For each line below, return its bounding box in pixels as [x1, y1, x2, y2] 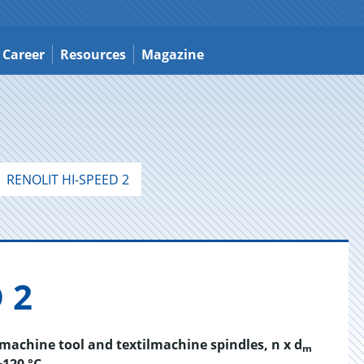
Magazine [141, 45, 204, 63]
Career [2, 45, 45, 63]
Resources [60, 45, 126, 63]
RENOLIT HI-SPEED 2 [3, 171, 129, 188]
